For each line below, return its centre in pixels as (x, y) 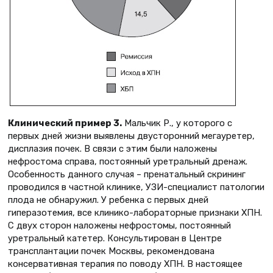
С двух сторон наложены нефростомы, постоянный (119, 226)
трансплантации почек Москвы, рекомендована (111, 251)
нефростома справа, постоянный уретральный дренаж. (128, 162)
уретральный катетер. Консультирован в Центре (115, 239)
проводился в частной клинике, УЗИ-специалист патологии (136, 187)
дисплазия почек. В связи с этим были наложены (112, 149)
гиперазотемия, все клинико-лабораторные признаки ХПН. (135, 213)
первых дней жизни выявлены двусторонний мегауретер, (131, 136)
